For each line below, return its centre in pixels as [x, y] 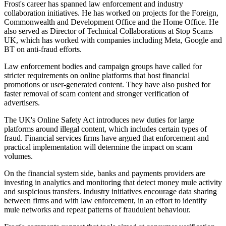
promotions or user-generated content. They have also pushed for [107, 85]
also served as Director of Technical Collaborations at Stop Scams [108, 31]
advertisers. [22, 103]
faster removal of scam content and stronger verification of [96, 94]
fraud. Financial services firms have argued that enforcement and [106, 138]
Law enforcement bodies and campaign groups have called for [103, 67]
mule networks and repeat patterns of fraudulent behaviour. [97, 210]
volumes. [18, 156]
